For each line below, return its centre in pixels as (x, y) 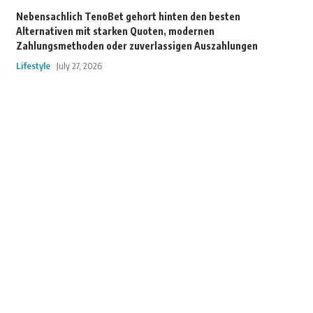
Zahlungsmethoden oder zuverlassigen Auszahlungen (137, 46)
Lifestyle (33, 66)
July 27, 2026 (79, 66)
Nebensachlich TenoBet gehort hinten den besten (128, 16)
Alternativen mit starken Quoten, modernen (115, 31)
